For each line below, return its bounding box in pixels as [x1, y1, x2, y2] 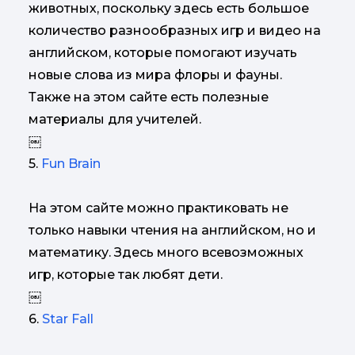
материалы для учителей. [29, 112, 201, 127]
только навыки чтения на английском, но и [29, 223, 316, 238]
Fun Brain [41, 156, 101, 171]
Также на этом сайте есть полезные [29, 90, 269, 105]
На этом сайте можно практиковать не [29, 200, 288, 216]
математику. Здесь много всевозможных [29, 245, 303, 260]
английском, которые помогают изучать [29, 45, 297, 60]
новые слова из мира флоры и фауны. [29, 67, 282, 82]
